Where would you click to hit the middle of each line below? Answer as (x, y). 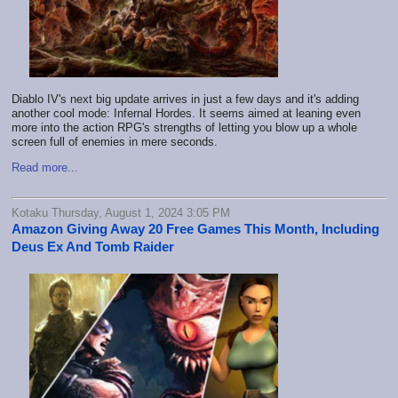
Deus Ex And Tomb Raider (93, 246)
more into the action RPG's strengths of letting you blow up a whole (184, 128)
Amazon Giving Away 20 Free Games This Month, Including (195, 228)
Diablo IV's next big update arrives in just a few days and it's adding (185, 99)
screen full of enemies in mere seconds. (115, 142)
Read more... (45, 168)
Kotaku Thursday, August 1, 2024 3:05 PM (121, 212)
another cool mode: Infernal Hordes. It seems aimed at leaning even (186, 114)
